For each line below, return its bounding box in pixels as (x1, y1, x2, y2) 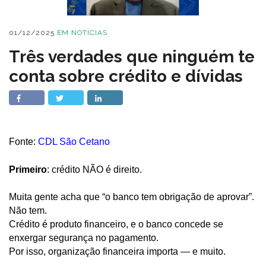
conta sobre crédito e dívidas (9, 66, 243, 86)
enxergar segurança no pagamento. (9, 233, 159, 243)
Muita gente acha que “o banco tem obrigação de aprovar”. (9, 192, 254, 202)
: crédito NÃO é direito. (47, 164, 142, 175)
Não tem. (9, 205, 47, 216)
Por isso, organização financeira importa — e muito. (9, 246, 226, 257)
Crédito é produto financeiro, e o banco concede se (9, 219, 223, 230)
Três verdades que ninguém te (9, 47, 255, 66)
